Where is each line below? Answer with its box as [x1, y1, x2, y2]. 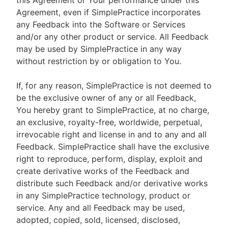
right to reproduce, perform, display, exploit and [16, 154, 203, 164]
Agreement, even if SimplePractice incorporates [16, 7, 201, 17]
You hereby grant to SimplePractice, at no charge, [16, 105, 209, 115]
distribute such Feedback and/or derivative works [16, 178, 208, 188]
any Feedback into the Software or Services [16, 19, 185, 30]
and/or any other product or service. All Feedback [16, 32, 209, 42]
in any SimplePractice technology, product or [16, 190, 190, 201]
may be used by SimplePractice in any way [16, 44, 182, 54]
